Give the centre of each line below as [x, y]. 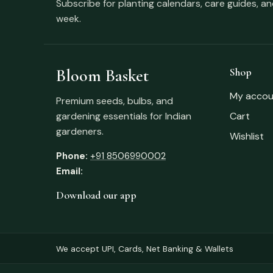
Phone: [72, 156]
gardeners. [80, 131]
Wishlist [247, 136]
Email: [69, 171]
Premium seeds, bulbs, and [115, 101]
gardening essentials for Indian [124, 116]
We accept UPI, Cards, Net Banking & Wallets [145, 248]
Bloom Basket [102, 75]
